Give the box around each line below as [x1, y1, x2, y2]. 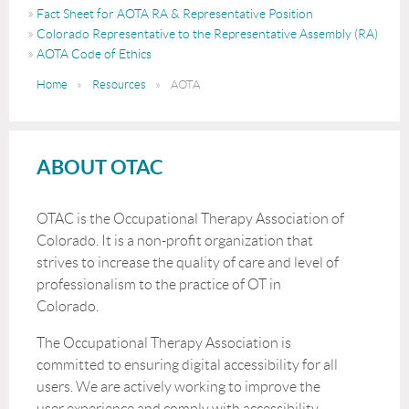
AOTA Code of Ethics [37, 46, 152, 61]
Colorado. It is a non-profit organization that [37, 232, 313, 248]
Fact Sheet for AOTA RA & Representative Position [37, 5, 313, 21]
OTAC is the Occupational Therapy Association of [37, 210, 344, 226]
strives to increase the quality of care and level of [37, 254, 339, 270]
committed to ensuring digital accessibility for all [37, 356, 338, 372]
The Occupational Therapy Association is [37, 334, 291, 351]
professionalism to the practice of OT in [37, 276, 281, 292]
